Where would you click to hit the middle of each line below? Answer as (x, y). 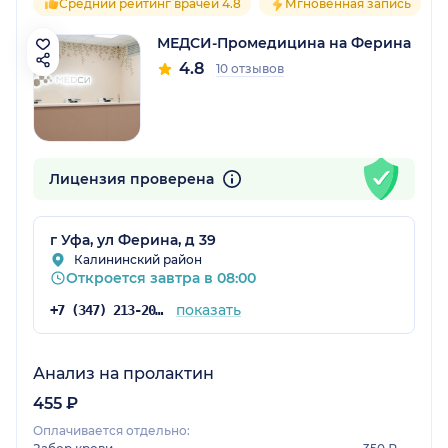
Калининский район (138, 259)
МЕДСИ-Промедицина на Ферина (284, 42)
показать (208, 309)
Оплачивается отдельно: (111, 430)
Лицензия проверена (133, 178)
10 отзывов (250, 68)
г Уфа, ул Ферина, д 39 (133, 239)
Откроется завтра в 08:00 (161, 277)
